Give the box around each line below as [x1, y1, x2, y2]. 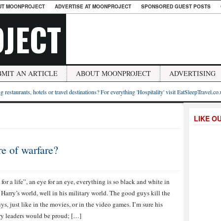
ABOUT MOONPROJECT [76, 69, 151, 78]
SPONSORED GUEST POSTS [141, 3, 211, 10]
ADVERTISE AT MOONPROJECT [55, 3, 131, 10]
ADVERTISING [169, 69, 216, 78]
